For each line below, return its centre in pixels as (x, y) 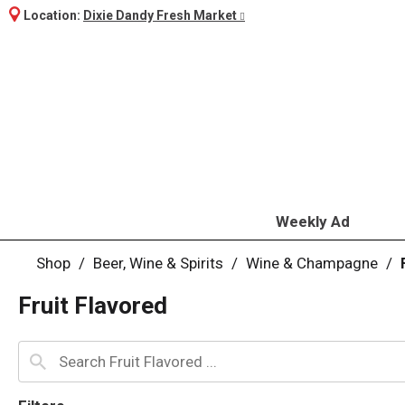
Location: (53, 15)
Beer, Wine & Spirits (158, 263)
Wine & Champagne (312, 263)
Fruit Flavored (93, 306)
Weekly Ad (312, 221)
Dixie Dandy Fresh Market (160, 15)
